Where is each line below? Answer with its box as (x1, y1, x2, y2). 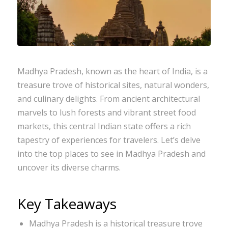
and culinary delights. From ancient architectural (17, 93, 200, 104)
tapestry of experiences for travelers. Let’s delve (17, 134, 201, 146)
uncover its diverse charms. (17, 161, 121, 173)
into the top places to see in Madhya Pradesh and (17, 148, 206, 159)
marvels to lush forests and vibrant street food (17, 106, 196, 118)
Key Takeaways (17, 193, 117, 213)
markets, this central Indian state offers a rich (17, 120, 191, 132)
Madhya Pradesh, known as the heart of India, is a (17, 65, 208, 77)
